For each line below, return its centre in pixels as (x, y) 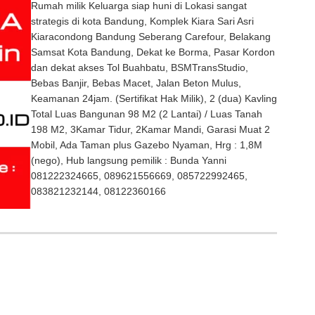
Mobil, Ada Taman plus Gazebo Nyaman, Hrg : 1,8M (147, 145)
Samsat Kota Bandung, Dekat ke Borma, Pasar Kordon (153, 52)
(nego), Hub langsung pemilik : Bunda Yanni (129, 161)
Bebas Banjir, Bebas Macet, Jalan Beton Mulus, (136, 83)
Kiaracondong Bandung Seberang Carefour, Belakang (151, 37)
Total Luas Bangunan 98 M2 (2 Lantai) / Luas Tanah (147, 114)
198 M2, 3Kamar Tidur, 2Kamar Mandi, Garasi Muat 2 (150, 130)
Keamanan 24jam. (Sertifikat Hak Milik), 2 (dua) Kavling (154, 99)
